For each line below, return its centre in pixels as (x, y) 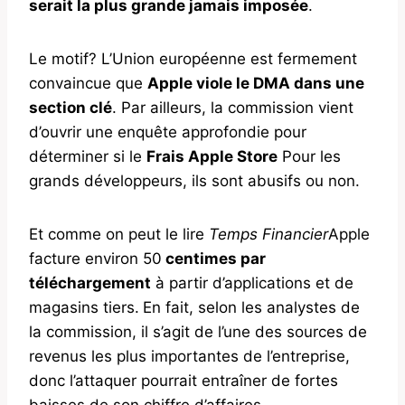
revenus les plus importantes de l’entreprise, (189, 356)
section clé (71, 107)
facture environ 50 (95, 258)
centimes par (214, 258)
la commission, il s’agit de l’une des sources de (198, 331)
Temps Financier (268, 234)
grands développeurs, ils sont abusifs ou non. (194, 180)
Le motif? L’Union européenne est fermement (193, 58)
